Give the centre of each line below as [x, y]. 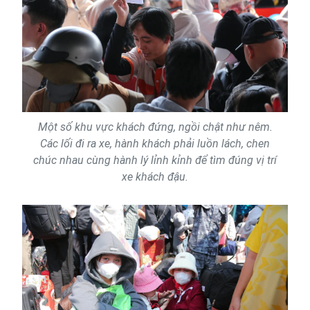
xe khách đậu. [155, 177]
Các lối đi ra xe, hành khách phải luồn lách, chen [155, 144]
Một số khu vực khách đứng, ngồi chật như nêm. [155, 127]
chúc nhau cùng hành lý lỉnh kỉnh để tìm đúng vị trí [155, 161]
